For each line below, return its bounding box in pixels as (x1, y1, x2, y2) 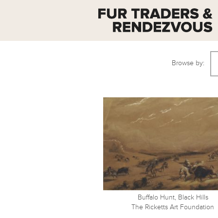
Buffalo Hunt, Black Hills (137, 193, 208, 201)
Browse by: (171, 59, 204, 67)
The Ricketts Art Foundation (131, 202, 215, 211)
